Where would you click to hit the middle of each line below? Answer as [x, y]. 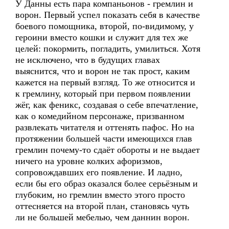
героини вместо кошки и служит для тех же [102, 37]
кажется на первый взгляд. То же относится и [105, 82]
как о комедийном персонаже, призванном [100, 116]
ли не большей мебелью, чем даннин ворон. [102, 217]
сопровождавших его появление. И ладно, [99, 172]
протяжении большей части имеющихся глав [104, 139]
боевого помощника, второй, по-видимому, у [105, 26]
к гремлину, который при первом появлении [103, 94]
